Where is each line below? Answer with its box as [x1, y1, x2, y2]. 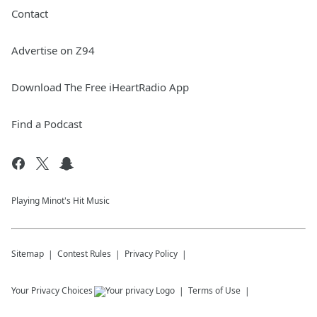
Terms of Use [188, 284, 241, 296]
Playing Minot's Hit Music [11, 195, 110, 207]
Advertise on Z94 [11, 43, 95, 57]
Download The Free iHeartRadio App [11, 80, 189, 94]
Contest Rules [57, 248, 111, 260]
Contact [11, 6, 48, 21]
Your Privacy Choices [11, 284, 93, 296]
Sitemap [11, 248, 44, 260]
